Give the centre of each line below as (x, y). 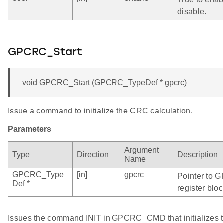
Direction (93, 154)
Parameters (30, 129)
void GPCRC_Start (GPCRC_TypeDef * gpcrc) (105, 82)
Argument (142, 150)
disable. (192, 11)
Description (197, 154)
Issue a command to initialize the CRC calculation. (100, 111)
